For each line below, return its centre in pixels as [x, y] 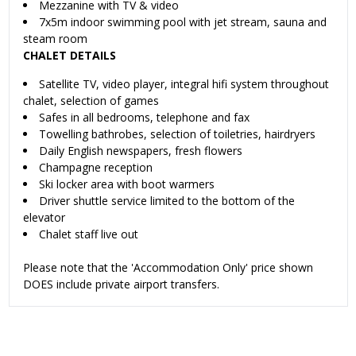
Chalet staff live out [89, 234]
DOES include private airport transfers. [121, 284]
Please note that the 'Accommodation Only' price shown [168, 267]
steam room [55, 38]
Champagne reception [96, 167]
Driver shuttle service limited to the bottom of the [167, 200]
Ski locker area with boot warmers [127, 184]
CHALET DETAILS [70, 55]
